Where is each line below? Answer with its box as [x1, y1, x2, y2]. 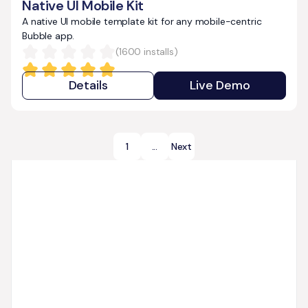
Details [68, 77, 108, 94]
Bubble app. [22, 30, 75, 43]
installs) [141, 45, 178, 58]
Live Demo [190, 77, 250, 94]
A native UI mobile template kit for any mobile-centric [22, 15, 262, 28]
